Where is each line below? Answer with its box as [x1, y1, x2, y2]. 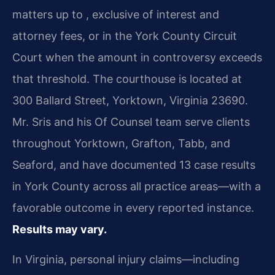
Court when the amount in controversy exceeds [12, 50, 262, 64]
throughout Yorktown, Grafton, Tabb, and [12, 136, 230, 150]
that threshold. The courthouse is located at [12, 72, 242, 85]
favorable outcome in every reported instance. [12, 201, 254, 214]
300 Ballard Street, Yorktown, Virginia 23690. [12, 93, 248, 107]
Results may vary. [12, 222, 107, 236]
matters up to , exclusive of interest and [12, 7, 219, 21]
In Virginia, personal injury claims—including [12, 252, 239, 266]
